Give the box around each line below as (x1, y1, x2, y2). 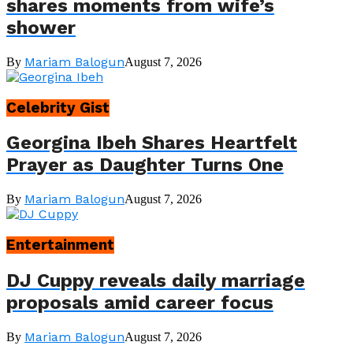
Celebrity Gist (6, 98, 110, 117)
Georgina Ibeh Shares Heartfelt (6, 132, 297, 154)
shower (6, 16, 76, 39)
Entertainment (6, 236, 114, 255)
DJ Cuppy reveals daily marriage (6, 269, 305, 292)
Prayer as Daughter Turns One (6, 154, 284, 176)
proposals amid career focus (6, 292, 273, 314)
